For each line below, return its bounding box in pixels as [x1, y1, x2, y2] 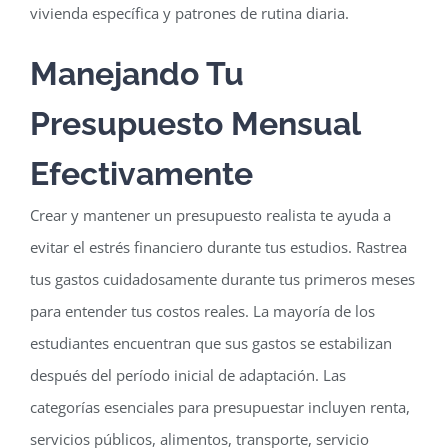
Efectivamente [29, 154, 253, 192]
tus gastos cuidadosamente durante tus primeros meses [29, 268, 415, 289]
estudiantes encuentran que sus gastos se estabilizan [29, 332, 392, 353]
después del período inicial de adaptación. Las [29, 364, 346, 385]
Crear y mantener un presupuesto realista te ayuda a [29, 204, 391, 225]
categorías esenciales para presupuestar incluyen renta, [29, 396, 410, 417]
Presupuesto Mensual [29, 104, 360, 142]
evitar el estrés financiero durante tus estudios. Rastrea [29, 236, 407, 257]
